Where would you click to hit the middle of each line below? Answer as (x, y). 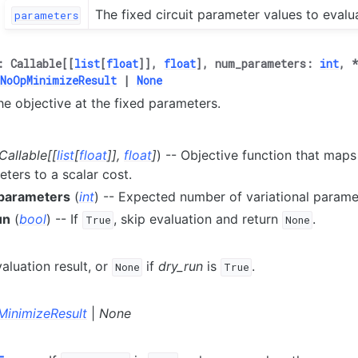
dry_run (181, 267)
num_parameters (261, 64)
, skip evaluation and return (198, 219)
